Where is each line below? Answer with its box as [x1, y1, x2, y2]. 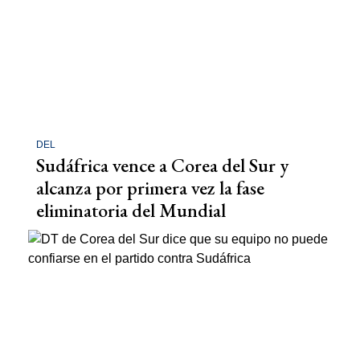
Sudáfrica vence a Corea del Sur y [36, 152, 288, 178]
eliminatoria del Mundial [36, 197, 226, 223]
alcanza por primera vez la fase [36, 174, 264, 200]
